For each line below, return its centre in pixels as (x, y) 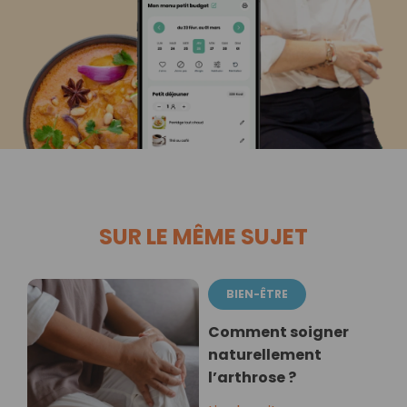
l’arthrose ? (252, 378)
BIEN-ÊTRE (257, 294)
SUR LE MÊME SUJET (203, 237)
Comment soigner (278, 333)
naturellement (265, 355)
